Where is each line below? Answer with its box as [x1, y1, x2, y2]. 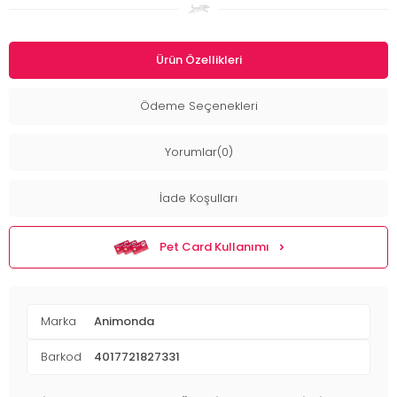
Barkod [41, 348, 82, 366]
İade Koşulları [160, 190, 237, 207]
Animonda [94, 313, 154, 331]
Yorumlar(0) [164, 144, 233, 161]
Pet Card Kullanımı [160, 238, 269, 256]
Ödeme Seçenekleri [139, 97, 258, 115]
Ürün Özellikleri [155, 51, 242, 69]
